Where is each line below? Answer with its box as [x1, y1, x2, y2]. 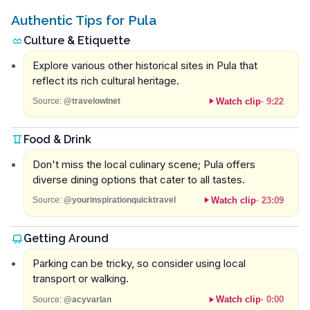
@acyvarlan [63, 294, 111, 304]
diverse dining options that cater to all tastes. [32, 172, 245, 186]
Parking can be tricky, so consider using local [32, 257, 246, 271]
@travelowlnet [63, 96, 120, 107]
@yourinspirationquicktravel [63, 195, 176, 206]
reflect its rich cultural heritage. [32, 73, 179, 87]
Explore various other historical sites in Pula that [32, 58, 257, 72]
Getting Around [24, 232, 109, 246]
